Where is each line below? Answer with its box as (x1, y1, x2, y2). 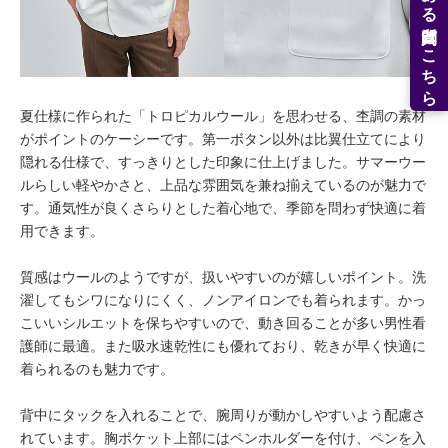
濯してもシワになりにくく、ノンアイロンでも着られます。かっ (20, 292, 426, 308)
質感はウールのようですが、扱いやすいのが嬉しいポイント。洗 (20, 269, 426, 285)
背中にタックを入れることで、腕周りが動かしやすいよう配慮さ (20, 407, 426, 423)
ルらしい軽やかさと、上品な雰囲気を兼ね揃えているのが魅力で (20, 177, 426, 193)
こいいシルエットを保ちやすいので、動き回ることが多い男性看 (20, 315, 426, 331)
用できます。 (20, 223, 104, 239)
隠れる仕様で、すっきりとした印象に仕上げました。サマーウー (20, 154, 426, 170)
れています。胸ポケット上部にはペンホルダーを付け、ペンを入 (20, 430, 426, 446)
